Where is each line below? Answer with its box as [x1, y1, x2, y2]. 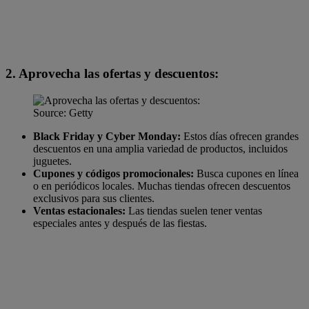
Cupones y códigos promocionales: [33, 167, 194, 179]
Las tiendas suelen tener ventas [126, 204, 262, 217]
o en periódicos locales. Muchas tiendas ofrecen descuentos [33, 179, 290, 192]
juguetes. [33, 154, 72, 167]
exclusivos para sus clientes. [33, 192, 154, 204]
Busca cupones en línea [194, 167, 299, 179]
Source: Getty [33, 106, 93, 119]
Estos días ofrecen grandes [181, 130, 299, 142]
